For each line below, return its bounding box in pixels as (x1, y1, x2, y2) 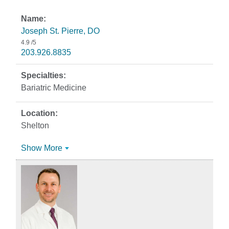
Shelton (21, 121, 49, 130)
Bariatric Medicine (21, 83, 86, 92)
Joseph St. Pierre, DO (21, 27, 100, 35)
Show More (21, 144, 62, 152)
